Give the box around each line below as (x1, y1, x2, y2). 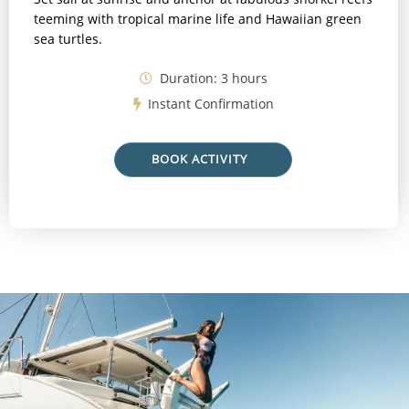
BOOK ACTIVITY (152, 151, 247, 167)
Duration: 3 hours (155, 68, 267, 87)
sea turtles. (33, 30, 102, 48)
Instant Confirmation (144, 94, 275, 112)
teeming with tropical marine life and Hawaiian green (33, 10, 362, 28)
